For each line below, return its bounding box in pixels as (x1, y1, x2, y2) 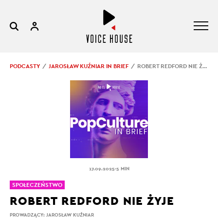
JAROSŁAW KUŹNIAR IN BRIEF (49, 62, 128, 70)
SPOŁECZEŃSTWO (12, 181, 62, 189)
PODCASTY (10, 62, 40, 70)
